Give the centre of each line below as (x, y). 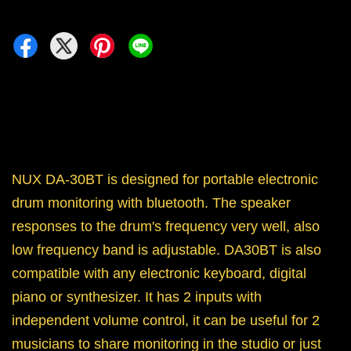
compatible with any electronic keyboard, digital (159, 274)
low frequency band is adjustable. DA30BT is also (166, 250)
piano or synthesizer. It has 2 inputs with (137, 297)
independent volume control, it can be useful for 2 (166, 321)
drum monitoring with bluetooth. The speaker (151, 203)
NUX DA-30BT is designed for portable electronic (165, 180)
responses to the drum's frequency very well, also (166, 227)
